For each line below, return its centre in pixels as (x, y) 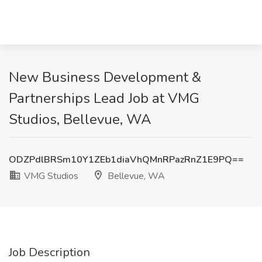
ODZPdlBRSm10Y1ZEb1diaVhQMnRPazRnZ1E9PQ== (126, 160)
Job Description (49, 252)
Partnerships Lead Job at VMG (104, 98)
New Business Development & (105, 77)
